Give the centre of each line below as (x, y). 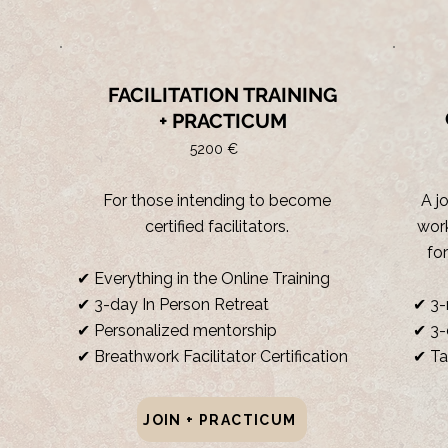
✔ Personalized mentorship (177, 331)
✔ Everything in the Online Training (203, 279)
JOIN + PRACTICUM (220, 419)
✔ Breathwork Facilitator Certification (212, 357)
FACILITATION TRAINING (222, 95)
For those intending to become (217, 201)
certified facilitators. (217, 227)
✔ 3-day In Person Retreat (173, 305)
